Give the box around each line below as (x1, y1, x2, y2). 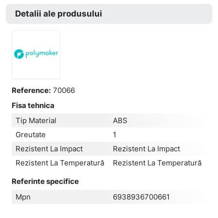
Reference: (12, 86, 51, 95)
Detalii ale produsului (15, 8, 102, 18)
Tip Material (16, 116, 57, 125)
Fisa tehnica (12, 100, 55, 110)
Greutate (16, 130, 46, 139)
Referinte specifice (12, 177, 79, 186)
